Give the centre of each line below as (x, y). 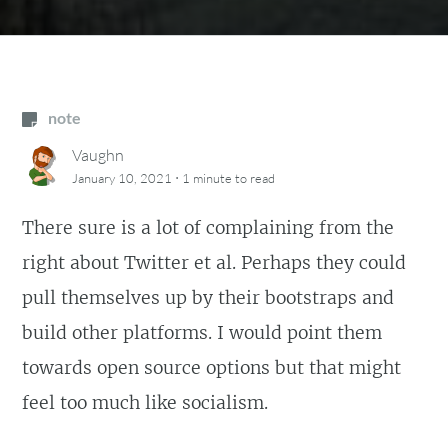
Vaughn (98, 154)
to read (254, 177)
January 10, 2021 (122, 177)
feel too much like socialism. (145, 403)
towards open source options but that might (212, 368)
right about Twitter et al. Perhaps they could (214, 263)
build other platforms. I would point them (202, 333)
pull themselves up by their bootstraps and (208, 298)
